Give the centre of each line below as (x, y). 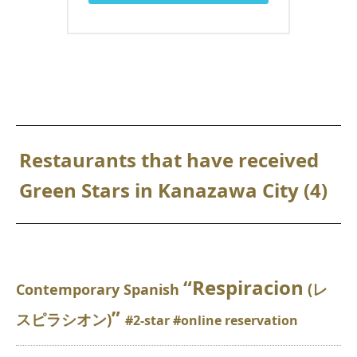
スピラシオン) (64, 320)
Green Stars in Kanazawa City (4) (174, 190)
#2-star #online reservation (212, 321)
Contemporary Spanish (100, 290)
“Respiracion (243, 288)
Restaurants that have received (169, 160)
